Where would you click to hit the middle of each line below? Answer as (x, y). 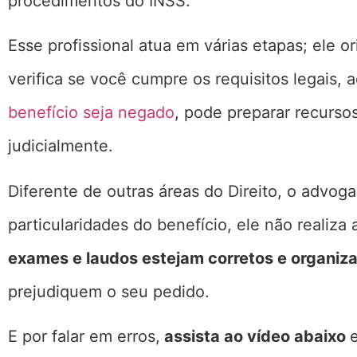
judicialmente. (61, 146)
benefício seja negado (91, 113)
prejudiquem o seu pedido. (109, 291)
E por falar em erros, (84, 337)
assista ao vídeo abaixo (255, 337)
